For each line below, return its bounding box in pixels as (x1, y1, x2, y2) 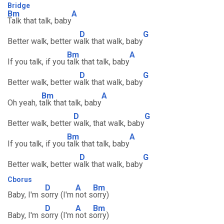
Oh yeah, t (7, 98, 41, 107)
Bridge (7, 1, 30, 9)
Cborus (7, 175, 32, 183)
